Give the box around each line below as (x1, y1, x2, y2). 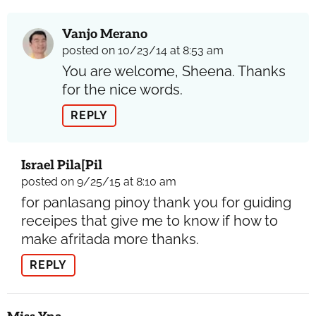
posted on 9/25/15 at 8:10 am (21, 174, 176, 188)
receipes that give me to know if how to (21, 212, 278, 229)
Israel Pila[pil (21, 157, 102, 173)
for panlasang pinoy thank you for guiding (21, 193, 291, 211)
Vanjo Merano (62, 26, 147, 42)
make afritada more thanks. (21, 230, 199, 248)
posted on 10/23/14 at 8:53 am (62, 43, 224, 57)
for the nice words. (62, 80, 183, 98)
